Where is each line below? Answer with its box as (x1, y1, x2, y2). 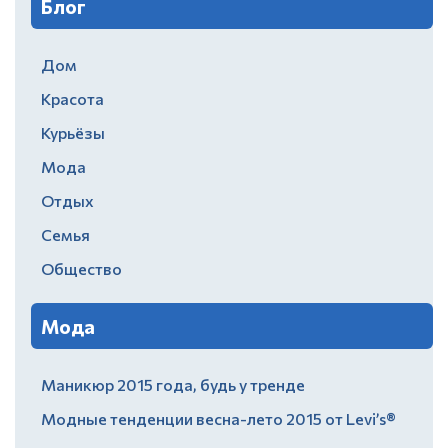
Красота (41, 88, 104, 108)
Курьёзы (41, 122, 105, 142)
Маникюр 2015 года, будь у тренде (41, 374, 305, 394)
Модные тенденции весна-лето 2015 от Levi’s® (41, 408, 396, 428)
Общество (41, 258, 122, 278)
